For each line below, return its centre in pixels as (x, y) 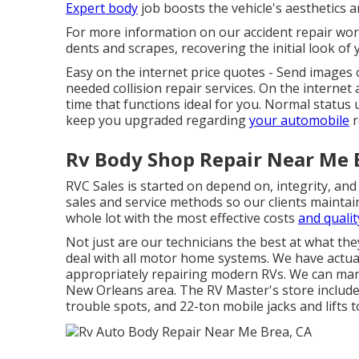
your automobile (299, 120)
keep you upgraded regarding (157, 120)
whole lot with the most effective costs (182, 218)
